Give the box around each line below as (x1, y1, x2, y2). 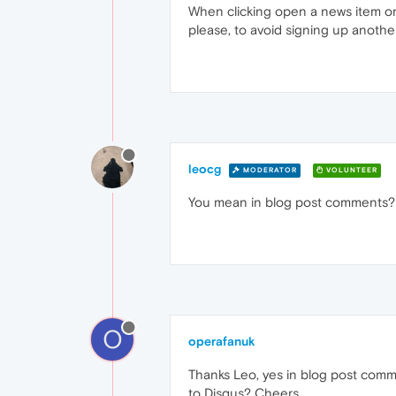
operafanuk (188, 334, 255, 348)
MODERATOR (240, 165, 297, 174)
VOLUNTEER (324, 165, 377, 174)
